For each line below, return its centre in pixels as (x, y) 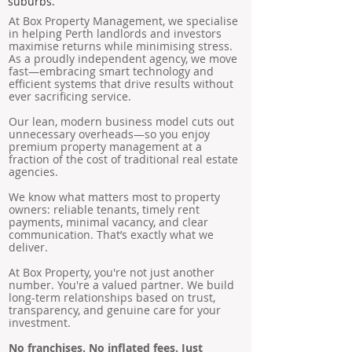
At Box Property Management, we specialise (123, 21)
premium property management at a (105, 147)
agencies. (33, 172)
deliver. (28, 247)
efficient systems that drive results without (121, 84)
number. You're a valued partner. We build (121, 285)
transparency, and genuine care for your (115, 310)
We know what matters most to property (114, 197)
